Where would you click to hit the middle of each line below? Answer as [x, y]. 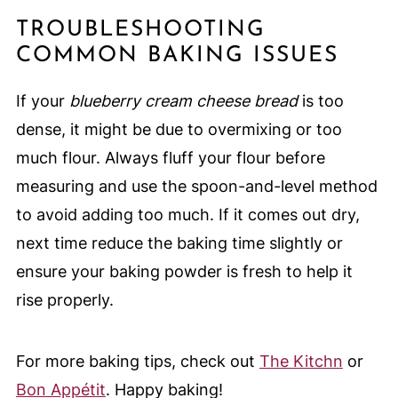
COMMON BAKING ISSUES [177, 56]
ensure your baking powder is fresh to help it [184, 272]
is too [320, 101]
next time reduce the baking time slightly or [179, 243]
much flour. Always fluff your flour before [170, 158]
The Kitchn [301, 362]
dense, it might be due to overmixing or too [179, 130]
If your [42, 101]
